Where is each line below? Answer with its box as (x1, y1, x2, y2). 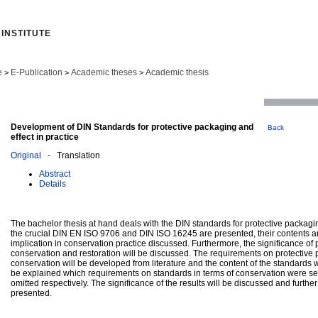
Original (11, 150, 41, 160)
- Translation (41, 150, 100, 160)
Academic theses (71, 67, 137, 77)
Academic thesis (146, 67, 209, 77)
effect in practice (11, 131, 79, 142)
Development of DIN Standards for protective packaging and (11, 121, 253, 132)
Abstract (39, 168, 70, 179)
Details (39, 178, 66, 189)
